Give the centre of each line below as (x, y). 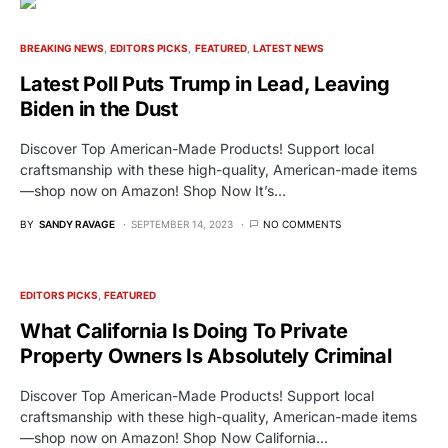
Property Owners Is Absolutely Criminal (206, 355)
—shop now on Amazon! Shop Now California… (174, 437)
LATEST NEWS (288, 47)
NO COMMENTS (302, 223)
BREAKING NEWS (62, 47)
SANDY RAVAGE (77, 223)
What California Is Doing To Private (184, 330)
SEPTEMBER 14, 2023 (182, 223)
